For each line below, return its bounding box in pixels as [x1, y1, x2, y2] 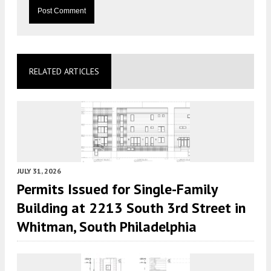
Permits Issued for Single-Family [17, 180, 217, 199]
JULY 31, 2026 [17, 166, 61, 176]
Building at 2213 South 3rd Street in [17, 198, 246, 218]
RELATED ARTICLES [29, 66, 99, 77]
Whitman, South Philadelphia [17, 217, 197, 237]
